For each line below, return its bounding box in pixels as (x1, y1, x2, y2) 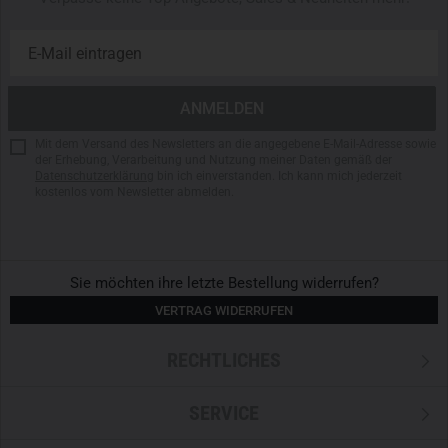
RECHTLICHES (167, 348, 281, 373)
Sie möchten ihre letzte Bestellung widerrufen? (69, 274, 379, 293)
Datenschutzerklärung (35, 169, 154, 184)
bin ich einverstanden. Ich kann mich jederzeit (154, 169, 402, 184)
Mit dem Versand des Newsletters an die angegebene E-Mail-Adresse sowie (35, 137, 436, 152)
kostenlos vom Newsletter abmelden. (35, 185, 234, 200)
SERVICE (189, 401, 259, 426)
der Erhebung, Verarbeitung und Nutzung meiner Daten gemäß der (35, 153, 392, 168)
